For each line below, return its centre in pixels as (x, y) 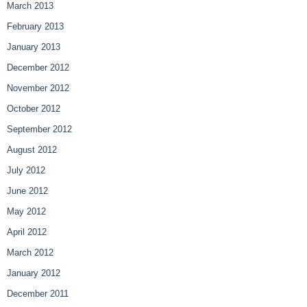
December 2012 (38, 68)
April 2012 (27, 232)
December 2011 (38, 294)
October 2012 (34, 109)
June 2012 (27, 191)
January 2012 (34, 273)
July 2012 (26, 171)
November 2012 (38, 88)
